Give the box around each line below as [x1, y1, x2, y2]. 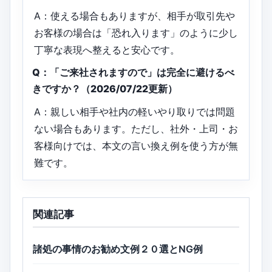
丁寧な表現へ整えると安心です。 [34, 43, 180, 56]
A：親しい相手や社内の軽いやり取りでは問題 [34, 105, 236, 118]
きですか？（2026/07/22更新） [32, 82, 177, 95]
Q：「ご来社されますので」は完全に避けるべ [32, 66, 234, 78]
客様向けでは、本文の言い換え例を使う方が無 [34, 139, 239, 152]
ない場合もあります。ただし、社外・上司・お [34, 122, 239, 135]
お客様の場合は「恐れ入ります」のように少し [34, 26, 239, 39]
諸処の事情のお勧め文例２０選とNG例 [33, 242, 203, 255]
